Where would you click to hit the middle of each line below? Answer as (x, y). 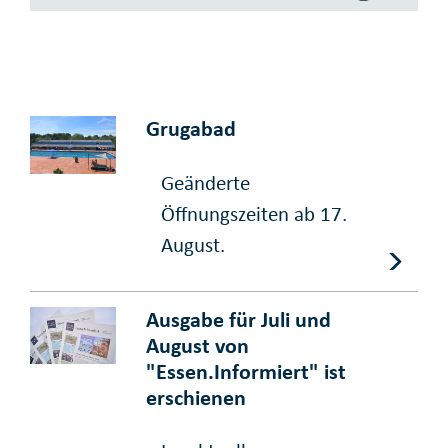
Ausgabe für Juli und (239, 319)
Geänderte (206, 182)
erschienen (196, 397)
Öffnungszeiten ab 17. (254, 213)
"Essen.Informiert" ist (246, 371)
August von (198, 345)
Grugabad (191, 129)
